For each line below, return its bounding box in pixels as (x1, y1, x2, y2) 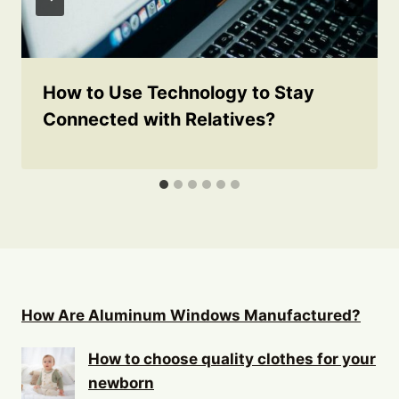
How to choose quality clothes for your (88, 350, 376, 369)
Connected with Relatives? (43, 108, 275, 130)
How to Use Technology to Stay (43, 81, 314, 103)
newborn (88, 374, 154, 393)
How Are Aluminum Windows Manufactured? (21, 306, 361, 325)
